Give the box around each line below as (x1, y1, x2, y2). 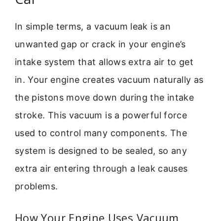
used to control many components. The (15, 127, 187, 138)
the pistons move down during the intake (15, 92, 194, 103)
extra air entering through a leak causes (15, 163, 188, 174)
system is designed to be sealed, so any (15, 145, 187, 156)
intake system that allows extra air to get (15, 56, 194, 67)
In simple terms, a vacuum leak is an (15, 21, 171, 32)
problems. (15, 181, 58, 191)
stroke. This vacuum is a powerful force (15, 110, 187, 120)
